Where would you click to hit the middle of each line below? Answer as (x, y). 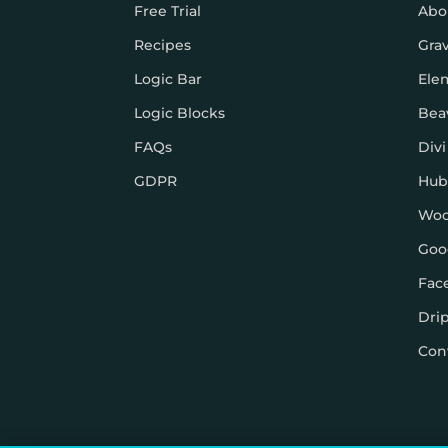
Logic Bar (168, 78)
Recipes (163, 44)
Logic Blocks (180, 112)
